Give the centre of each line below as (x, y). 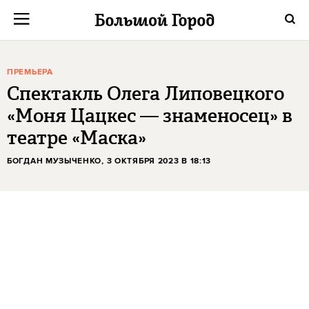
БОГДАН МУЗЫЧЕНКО (54, 161)
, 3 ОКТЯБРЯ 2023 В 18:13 (157, 161)
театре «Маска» (77, 138)
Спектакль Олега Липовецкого (146, 93)
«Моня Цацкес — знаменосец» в (150, 116)
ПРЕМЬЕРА (30, 72)
